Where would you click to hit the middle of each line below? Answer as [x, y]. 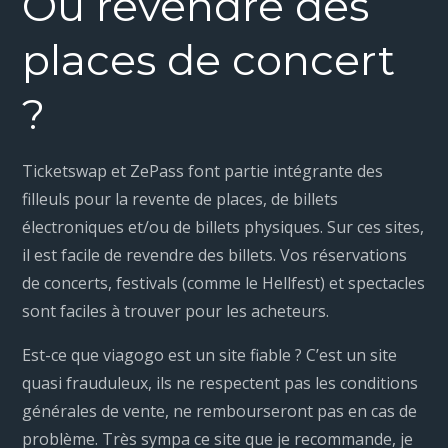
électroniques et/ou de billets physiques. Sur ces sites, [223, 227]
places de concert [209, 60]
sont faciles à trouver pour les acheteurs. [176, 311]
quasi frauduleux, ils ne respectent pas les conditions [220, 383]
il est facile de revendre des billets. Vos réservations [215, 255]
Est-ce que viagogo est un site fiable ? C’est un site [210, 355]
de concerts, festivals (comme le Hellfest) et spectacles [224, 283]
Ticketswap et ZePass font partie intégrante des [203, 171]
